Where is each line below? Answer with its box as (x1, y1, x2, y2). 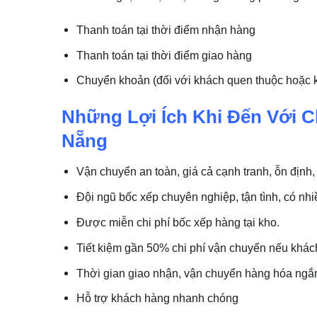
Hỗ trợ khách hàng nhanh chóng (76, 292, 239, 305)
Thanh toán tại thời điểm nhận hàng (76, 23, 256, 36)
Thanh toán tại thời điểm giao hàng (76, 48, 253, 62)
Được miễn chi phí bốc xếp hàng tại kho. (76, 215, 280, 229)
